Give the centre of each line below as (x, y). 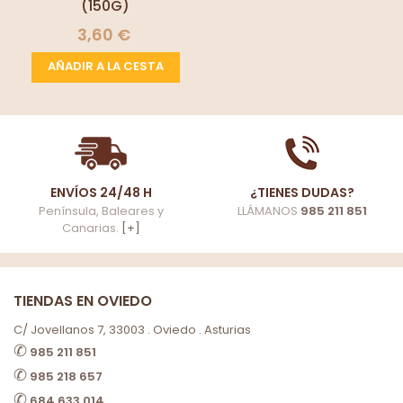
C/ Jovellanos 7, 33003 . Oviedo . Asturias (132, 330)
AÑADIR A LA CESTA (105, 67)
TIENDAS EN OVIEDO (83, 301)
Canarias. (91, 228)
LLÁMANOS (269, 211)
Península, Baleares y (101, 211)
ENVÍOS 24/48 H (101, 193)
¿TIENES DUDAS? (302, 193)
